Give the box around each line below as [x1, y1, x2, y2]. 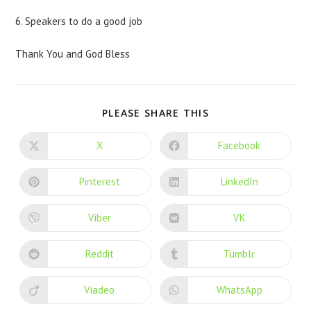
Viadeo [84, 283, 115, 297]
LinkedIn [220, 175, 258, 189]
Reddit [85, 247, 114, 261]
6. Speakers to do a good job [15, 14, 143, 28]
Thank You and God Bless [15, 47, 131, 60]
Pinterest [78, 175, 120, 189]
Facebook [218, 139, 261, 153]
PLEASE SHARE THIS [101, 106, 210, 119]
